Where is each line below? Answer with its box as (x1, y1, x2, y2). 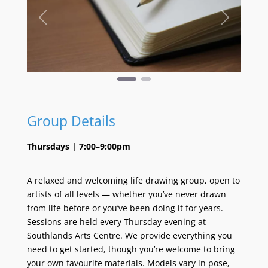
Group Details (26, 111, 115, 130)
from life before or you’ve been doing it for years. (26, 202, 223, 214)
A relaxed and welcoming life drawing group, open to (26, 174, 240, 186)
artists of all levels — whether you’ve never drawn (26, 188, 226, 200)
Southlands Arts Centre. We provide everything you (26, 229, 232, 241)
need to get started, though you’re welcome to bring (26, 243, 235, 255)
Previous (42, 17, 77, 29)
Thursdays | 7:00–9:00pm (26, 140, 130, 152)
